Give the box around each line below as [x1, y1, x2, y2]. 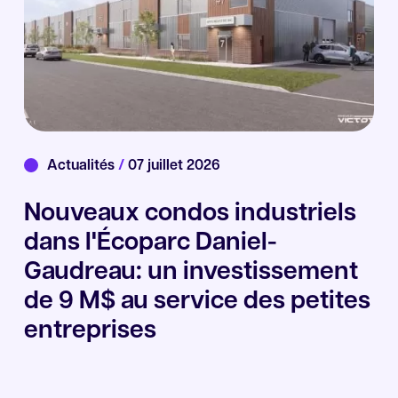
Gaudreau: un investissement [23, 260, 358, 286]
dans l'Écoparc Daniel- [23, 231, 277, 257]
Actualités [46, 159, 118, 174]
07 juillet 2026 [123, 159, 220, 174]
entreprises [23, 319, 156, 345]
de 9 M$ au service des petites [23, 290, 370, 315]
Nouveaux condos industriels [23, 202, 356, 227]
